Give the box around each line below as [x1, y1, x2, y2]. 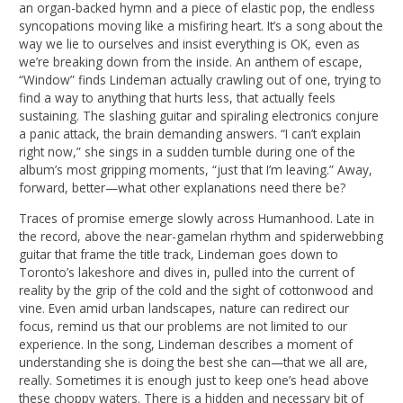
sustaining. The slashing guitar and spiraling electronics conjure [19, 107, 380, 125]
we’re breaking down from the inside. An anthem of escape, [19, 53, 363, 71]
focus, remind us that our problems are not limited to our [19, 318, 348, 336]
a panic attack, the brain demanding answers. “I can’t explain [19, 125, 362, 143]
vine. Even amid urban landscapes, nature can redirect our [19, 300, 350, 318]
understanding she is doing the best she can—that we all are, [19, 354, 369, 372]
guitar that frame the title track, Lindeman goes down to [19, 246, 339, 264]
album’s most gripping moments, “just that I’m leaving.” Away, [19, 161, 373, 179]
